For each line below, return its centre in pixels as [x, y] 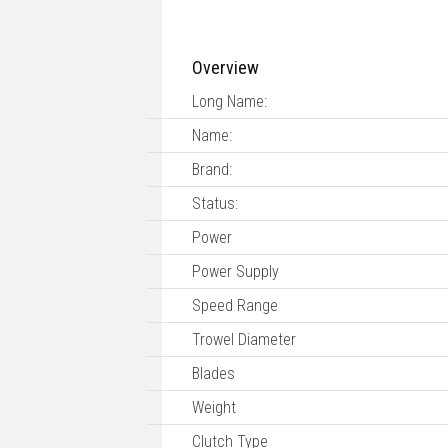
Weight [214, 408]
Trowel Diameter [244, 340]
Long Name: [229, 102]
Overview [225, 68]
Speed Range [235, 306]
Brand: [212, 170]
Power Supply [235, 272]
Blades [213, 374]
